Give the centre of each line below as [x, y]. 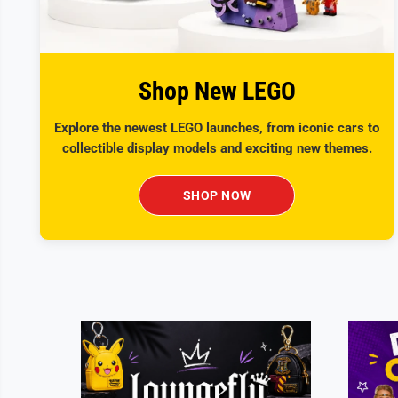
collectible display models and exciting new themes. [217, 148]
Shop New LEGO [217, 91]
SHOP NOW [217, 195]
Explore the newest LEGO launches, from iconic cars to [217, 127]
